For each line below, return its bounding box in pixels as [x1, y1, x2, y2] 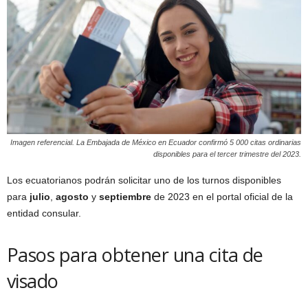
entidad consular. [7, 208, 81, 219]
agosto [56, 191, 89, 203]
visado [7, 268, 58, 294]
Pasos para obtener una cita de [7, 242, 263, 268]
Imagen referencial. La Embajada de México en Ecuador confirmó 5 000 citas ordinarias [10, 138, 301, 147]
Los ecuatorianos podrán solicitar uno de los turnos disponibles [7, 175, 281, 186]
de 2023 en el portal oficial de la [154, 191, 293, 203]
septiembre [99, 191, 154, 203]
